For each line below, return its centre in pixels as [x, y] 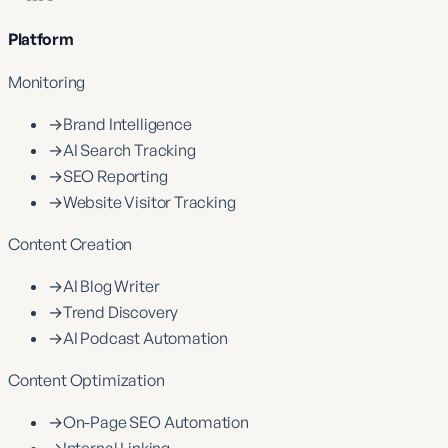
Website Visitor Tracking [149, 202]
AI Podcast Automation [145, 338]
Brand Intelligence [127, 124]
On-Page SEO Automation [155, 422]
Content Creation [70, 244]
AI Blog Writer [111, 286]
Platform [41, 39]
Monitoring [47, 82]
